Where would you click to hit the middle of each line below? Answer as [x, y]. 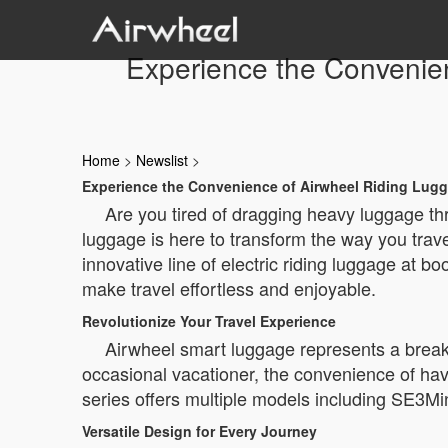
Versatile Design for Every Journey [199, 431]
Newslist [162, 160]
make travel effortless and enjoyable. [229, 288]
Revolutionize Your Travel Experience [209, 321]
